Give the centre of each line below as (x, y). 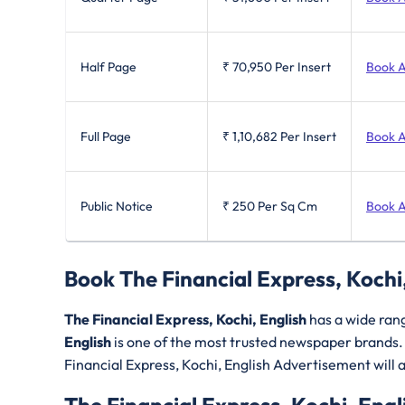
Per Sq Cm (287, 206)
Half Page (108, 66)
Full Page (106, 136)
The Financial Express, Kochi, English (187, 320)
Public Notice (117, 206)
